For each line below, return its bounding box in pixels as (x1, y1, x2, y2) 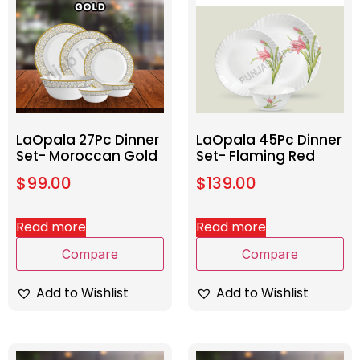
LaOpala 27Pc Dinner (16, 130, 159, 150)
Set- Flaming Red (196, 146, 315, 166)
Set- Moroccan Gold (16, 146, 157, 166)
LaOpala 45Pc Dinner (196, 130, 342, 150)
